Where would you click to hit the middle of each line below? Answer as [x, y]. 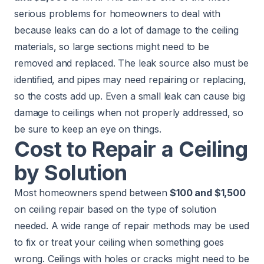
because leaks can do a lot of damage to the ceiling [126, 30]
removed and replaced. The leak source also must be [131, 63]
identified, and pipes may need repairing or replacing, [130, 80]
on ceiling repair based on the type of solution [115, 209]
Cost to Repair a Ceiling [131, 149]
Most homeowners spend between [92, 193]
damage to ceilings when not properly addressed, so [129, 113]
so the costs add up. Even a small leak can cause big [130, 96]
